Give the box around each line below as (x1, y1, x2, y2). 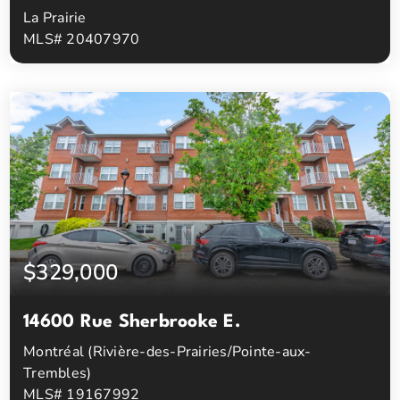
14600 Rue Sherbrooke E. (23, 313, 241, 331)
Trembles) (23, 363, 92, 383)
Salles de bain (257, 86, 354, 105)
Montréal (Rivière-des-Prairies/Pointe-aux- (23, 342, 312, 362)
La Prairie (23, 8, 87, 28)
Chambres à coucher (46, 86, 185, 105)
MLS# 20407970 (23, 29, 140, 49)
